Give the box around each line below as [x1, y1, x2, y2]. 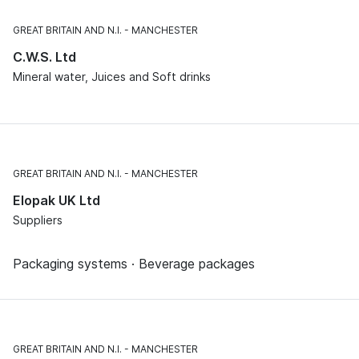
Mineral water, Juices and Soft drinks [13, 70, 211, 84]
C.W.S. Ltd [13, 49, 76, 66]
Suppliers [13, 213, 63, 228]
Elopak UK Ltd [13, 192, 100, 209]
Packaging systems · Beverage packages [13, 256, 255, 272]
